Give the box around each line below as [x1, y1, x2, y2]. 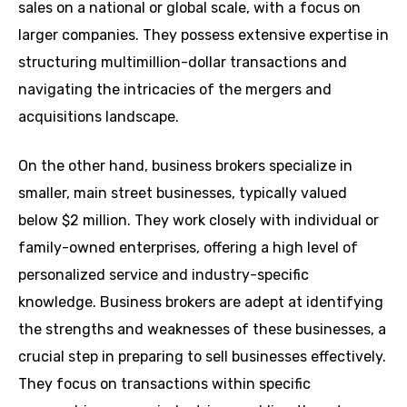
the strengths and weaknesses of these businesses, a [18, 320, 386, 338]
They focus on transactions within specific [18, 374, 311, 392]
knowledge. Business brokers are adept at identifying [18, 293, 383, 311]
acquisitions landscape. [18, 107, 179, 125]
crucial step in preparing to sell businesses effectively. [18, 347, 386, 365]
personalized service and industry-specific [18, 265, 309, 283]
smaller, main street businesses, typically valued [18, 184, 347, 202]
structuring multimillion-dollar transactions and [18, 53, 347, 71]
